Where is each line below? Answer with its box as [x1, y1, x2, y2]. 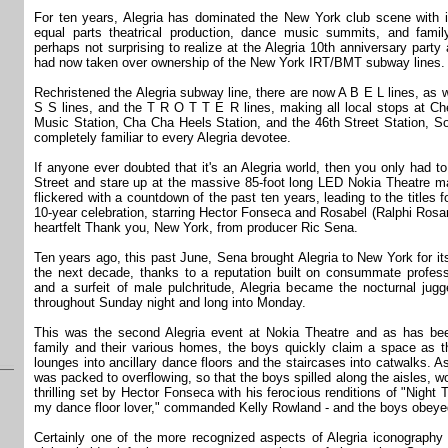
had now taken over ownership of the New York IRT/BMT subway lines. [34, 55, 445, 70]
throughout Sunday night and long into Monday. [34, 295, 306, 310]
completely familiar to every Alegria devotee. [34, 130, 291, 145]
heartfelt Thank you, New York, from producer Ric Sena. [34, 220, 358, 235]
